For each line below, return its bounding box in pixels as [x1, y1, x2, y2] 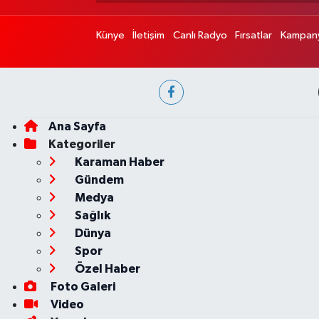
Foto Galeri [48, 281, 115, 293]
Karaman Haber [72, 156, 164, 169]
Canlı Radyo [172, 30, 227, 41]
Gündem [72, 174, 124, 187]
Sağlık [72, 209, 110, 222]
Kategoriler [48, 138, 115, 151]
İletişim [132, 30, 165, 41]
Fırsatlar [235, 30, 273, 41]
